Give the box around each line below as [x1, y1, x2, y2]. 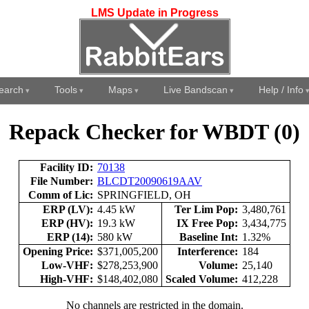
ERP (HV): [39, 217, 96, 229]
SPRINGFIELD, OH [97, 188, 194, 201]
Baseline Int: [177, 230, 241, 243]
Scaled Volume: [163, 272, 241, 285]
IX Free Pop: [174, 217, 241, 229]
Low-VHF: [39, 259, 96, 271]
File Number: [28, 175, 96, 187]
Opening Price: [20, 245, 96, 257]
